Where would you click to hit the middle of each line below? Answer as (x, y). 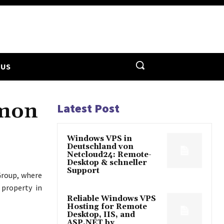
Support (83, 170)
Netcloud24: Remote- (109, 154)
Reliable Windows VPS (111, 198)
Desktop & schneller (107, 162)
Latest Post (88, 108)
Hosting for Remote (107, 206)
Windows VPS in (99, 138)
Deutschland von (100, 146)
